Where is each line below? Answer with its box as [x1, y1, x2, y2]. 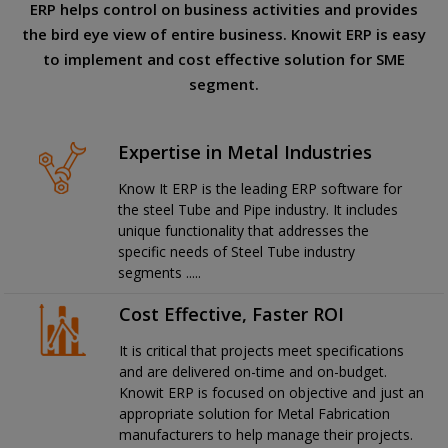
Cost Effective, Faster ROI [119, 302, 345, 327]
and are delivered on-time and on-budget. [119, 362, 388, 382]
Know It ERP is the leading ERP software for [118, 179, 403, 199]
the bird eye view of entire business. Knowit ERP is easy [22, 24, 426, 45]
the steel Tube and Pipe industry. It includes [118, 200, 399, 220]
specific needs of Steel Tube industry [118, 242, 356, 262]
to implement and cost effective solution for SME [43, 49, 405, 70]
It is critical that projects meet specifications [119, 341, 405, 361]
